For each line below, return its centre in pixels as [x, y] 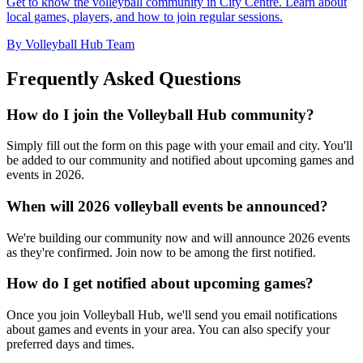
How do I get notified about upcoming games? [160, 284]
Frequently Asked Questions [124, 78]
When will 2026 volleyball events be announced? [167, 206]
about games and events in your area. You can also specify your [168, 330]
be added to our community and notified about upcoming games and [180, 160]
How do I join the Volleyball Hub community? [160, 114]
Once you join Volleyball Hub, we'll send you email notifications [172, 315]
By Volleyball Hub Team [70, 44]
